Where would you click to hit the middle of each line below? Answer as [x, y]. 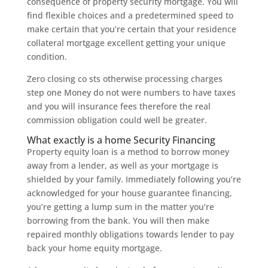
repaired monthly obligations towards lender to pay [130, 234]
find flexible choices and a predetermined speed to [130, 15]
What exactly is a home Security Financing [121, 140]
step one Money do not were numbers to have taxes [131, 92]
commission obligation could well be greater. [117, 120]
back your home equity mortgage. [94, 248]
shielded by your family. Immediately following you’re [134, 179]
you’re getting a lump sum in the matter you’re [120, 207]
